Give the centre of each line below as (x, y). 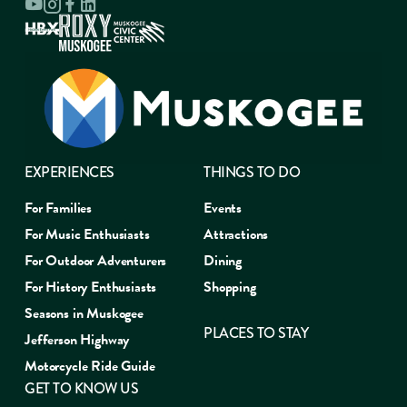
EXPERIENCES (69, 172)
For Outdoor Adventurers (96, 261)
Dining (223, 261)
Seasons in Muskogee (84, 313)
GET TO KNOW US (82, 388)
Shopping (230, 287)
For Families (59, 208)
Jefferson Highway (77, 340)
